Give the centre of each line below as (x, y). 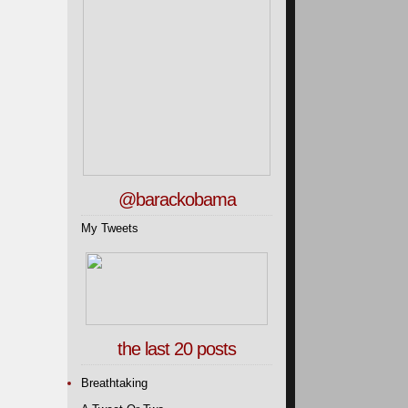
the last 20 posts (177, 349)
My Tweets (110, 228)
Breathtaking (114, 383)
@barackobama (177, 199)
